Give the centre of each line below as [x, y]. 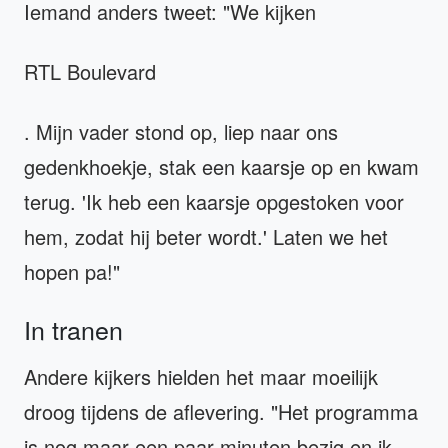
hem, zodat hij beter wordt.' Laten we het [206, 236]
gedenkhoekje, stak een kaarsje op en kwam [221, 166]
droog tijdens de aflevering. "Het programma [221, 411]
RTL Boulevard [90, 71]
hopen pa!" [72, 271]
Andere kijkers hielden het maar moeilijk [201, 376]
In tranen [73, 328]
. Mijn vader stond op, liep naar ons [181, 131]
